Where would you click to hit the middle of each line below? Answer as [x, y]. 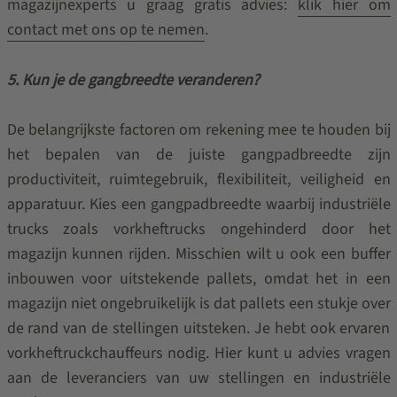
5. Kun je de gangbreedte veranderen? [133, 80]
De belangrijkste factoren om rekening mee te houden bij [198, 130]
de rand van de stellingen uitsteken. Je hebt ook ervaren [198, 328]
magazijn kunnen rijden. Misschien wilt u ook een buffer [198, 254]
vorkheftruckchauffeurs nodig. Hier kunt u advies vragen [198, 353]
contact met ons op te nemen [105, 30]
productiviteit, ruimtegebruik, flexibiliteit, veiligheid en [198, 179]
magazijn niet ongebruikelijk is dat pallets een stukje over [198, 304]
